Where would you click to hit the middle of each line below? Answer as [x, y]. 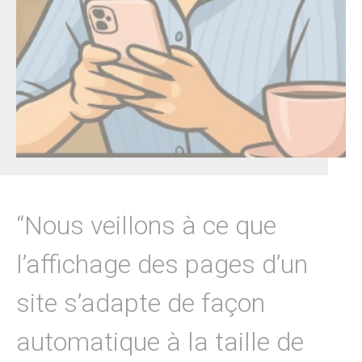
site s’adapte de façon [141, 303]
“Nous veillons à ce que [146, 225]
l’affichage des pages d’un [162, 264]
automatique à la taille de [160, 341]
